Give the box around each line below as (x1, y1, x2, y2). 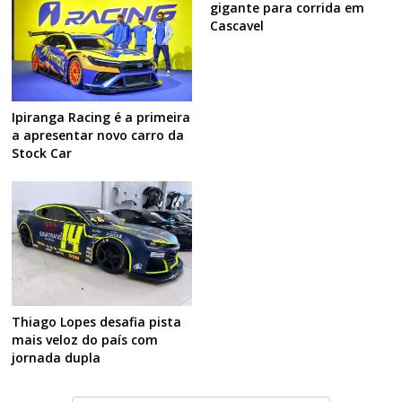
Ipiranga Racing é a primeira (12, 108, 191, 126)
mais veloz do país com (12, 331, 159, 349)
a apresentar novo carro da (12, 126, 185, 144)
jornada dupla (12, 349, 101, 367)
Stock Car (12, 144, 73, 162)
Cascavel (209, 17, 264, 35)
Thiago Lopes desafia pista (12, 313, 182, 331)
